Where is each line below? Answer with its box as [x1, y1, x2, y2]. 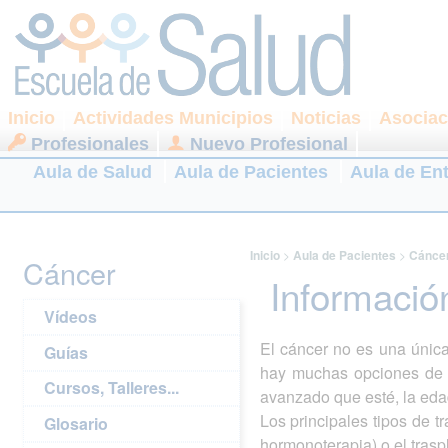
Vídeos [44, 305, 98, 329]
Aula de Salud [33, 162, 152, 182]
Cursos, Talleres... [44, 376, 180, 400]
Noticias [291, 108, 361, 128]
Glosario [44, 412, 109, 436]
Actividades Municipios [73, 108, 273, 128]
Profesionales [26, 134, 149, 154]
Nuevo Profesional [185, 134, 348, 154]
